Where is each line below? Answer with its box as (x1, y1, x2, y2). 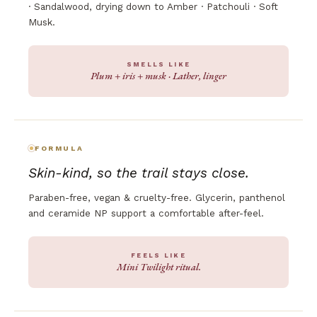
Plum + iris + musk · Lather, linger (91, 69, 226, 82)
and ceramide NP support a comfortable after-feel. (28, 207, 264, 219)
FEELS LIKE (131, 251, 186, 259)
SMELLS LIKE (127, 60, 190, 68)
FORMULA (35, 144, 84, 152)
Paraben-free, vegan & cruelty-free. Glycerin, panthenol (28, 191, 285, 203)
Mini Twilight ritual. (116, 260, 201, 273)
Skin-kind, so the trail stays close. (28, 164, 249, 181)
